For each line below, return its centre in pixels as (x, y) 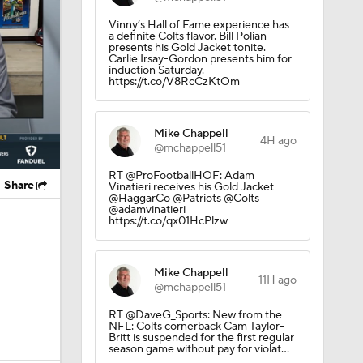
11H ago (277, 207)
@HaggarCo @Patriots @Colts (184, 126)
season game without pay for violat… (199, 276)
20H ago (274, 335)
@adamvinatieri (147, 137)
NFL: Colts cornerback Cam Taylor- (196, 254)
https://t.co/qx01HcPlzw (168, 148)
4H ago (278, 68)
